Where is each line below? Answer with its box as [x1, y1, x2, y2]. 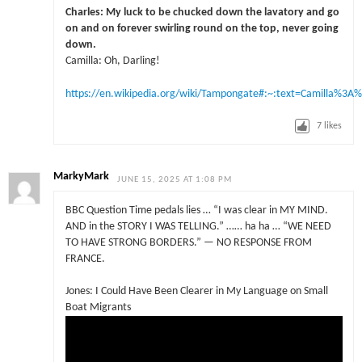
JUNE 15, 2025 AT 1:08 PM [117, 175, 233, 185]
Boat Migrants [65, 302, 131, 314]
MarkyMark [53, 171, 110, 183]
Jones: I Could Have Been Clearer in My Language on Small [65, 286, 328, 297]
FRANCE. [65, 253, 105, 264]
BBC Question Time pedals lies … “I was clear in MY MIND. [65, 204, 328, 216]
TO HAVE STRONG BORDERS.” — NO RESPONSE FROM [65, 237, 312, 248]
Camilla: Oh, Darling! [65, 56, 160, 67]
